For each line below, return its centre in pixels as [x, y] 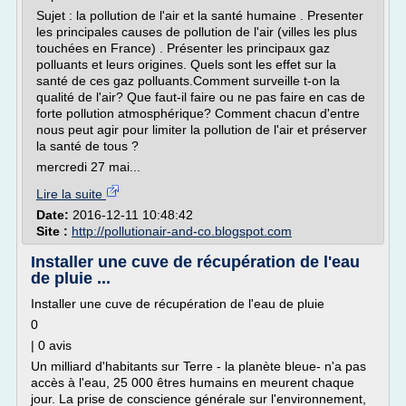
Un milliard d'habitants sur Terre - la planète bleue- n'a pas [198, 366]
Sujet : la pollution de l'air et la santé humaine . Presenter [200, 15]
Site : [54, 231]
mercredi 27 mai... [88, 167]
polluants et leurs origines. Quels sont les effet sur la [186, 64]
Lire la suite [71, 194]
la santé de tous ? [87, 146]
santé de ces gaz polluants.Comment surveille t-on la [188, 81]
